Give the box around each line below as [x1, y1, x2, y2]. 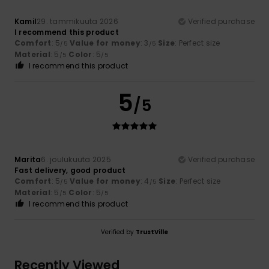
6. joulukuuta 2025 [41, 154, 111, 165]
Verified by [101, 227, 136, 237]
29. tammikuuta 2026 [37, 16, 118, 26]
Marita [14, 154, 41, 165]
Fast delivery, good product [14, 165, 126, 175]
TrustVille [136, 227, 168, 237]
